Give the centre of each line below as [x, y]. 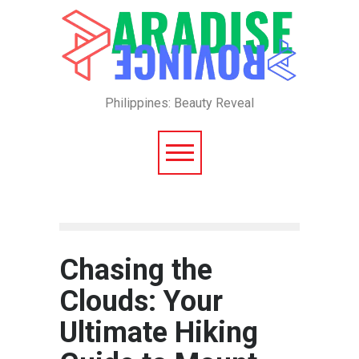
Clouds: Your [141, 302]
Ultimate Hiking [159, 333]
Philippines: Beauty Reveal [179, 103]
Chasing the [136, 270]
